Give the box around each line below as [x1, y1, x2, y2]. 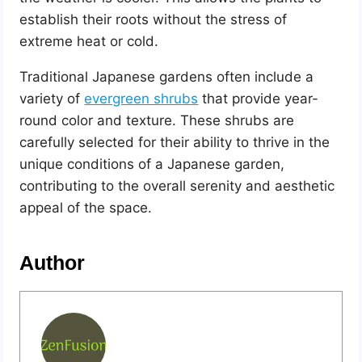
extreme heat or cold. [19, 33, 159, 49]
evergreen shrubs [84, 90, 199, 107]
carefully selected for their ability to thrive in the [19, 134, 330, 150]
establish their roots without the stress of [19, 11, 288, 27]
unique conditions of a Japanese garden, [19, 156, 285, 172]
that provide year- [198, 90, 319, 107]
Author [19, 252, 86, 274]
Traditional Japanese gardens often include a [19, 69, 314, 85]
